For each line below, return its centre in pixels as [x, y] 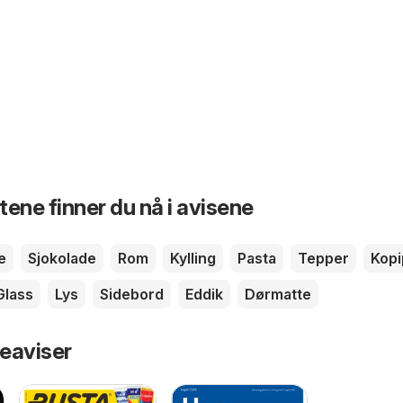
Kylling [193, 258]
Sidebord [132, 294]
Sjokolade [62, 258]
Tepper [323, 258]
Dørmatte [278, 294]
